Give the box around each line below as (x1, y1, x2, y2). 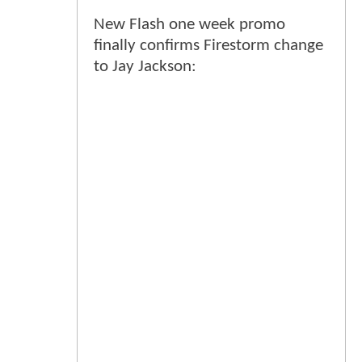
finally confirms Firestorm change (94, 37, 323, 55)
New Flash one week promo (94, 16, 285, 34)
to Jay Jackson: (94, 58, 196, 76)
